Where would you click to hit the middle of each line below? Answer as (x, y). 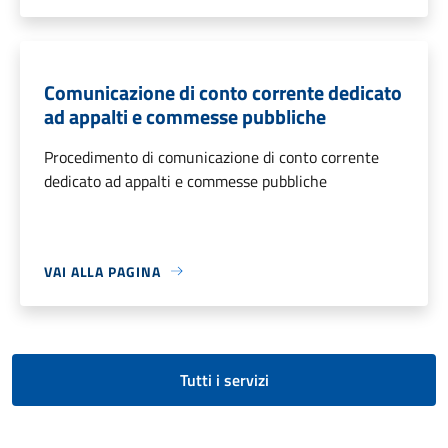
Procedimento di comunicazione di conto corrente (211, 156)
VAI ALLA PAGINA (102, 271)
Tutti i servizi (224, 379)
